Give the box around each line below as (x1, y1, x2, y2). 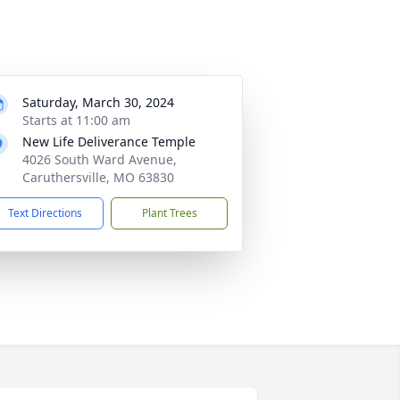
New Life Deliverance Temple (22, 133, 196, 150)
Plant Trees (141, 205, 197, 221)
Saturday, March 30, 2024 (22, 94, 174, 111)
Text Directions (8, 205, 82, 221)
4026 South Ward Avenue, (22, 151, 177, 168)
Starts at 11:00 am (22, 112, 130, 129)
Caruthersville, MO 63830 (22, 169, 174, 186)
